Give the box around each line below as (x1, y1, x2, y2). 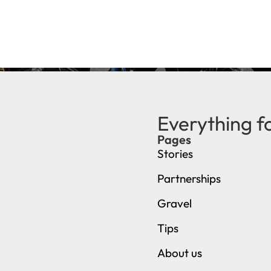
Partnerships (157, 171, 221, 186)
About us (157, 246, 203, 261)
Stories (157, 146, 194, 162)
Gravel (157, 196, 192, 211)
